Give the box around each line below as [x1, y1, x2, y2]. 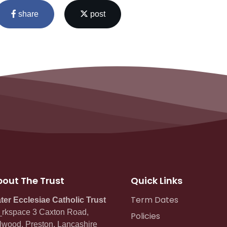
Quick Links [130, 174, 182, 187]
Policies [130, 210, 160, 222]
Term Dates [130, 194, 178, 206]
